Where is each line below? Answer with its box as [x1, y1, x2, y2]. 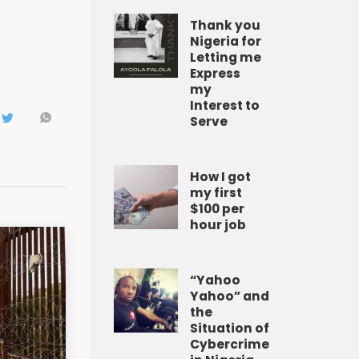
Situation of [190, 320, 269, 337]
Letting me [190, 49, 261, 66]
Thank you [190, 17, 260, 34]
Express [190, 65, 240, 82]
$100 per [190, 200, 244, 217]
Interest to [190, 97, 260, 114]
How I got [190, 168, 251, 185]
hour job [190, 216, 246, 233]
